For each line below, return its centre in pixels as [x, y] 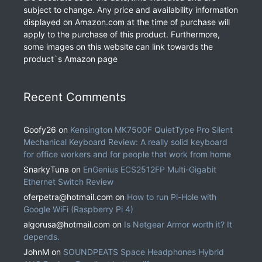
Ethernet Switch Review [68, 182]
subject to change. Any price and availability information [131, 10]
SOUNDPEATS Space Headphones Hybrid [144, 252]
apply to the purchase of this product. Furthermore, [122, 35]
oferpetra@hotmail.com [68, 197]
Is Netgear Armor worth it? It [178, 225]
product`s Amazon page [70, 59]
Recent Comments [75, 97]
